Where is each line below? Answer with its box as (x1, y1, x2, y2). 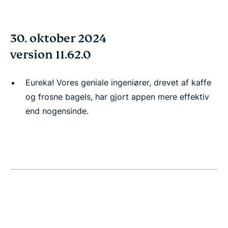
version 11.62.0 (10, 47, 91, 62)
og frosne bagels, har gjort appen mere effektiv (25, 92, 209, 102)
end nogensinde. (25, 106, 89, 116)
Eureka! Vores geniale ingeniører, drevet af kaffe (25, 77, 211, 88)
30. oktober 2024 (10, 31, 106, 46)
